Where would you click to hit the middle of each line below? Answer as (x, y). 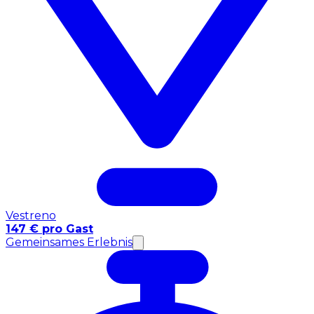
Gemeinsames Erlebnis (69, 243)
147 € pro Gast (49, 229)
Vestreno (31, 216)
